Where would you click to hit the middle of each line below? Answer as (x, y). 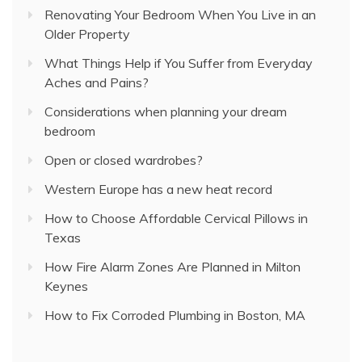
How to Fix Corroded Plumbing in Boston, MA (175, 315)
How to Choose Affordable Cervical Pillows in (176, 218)
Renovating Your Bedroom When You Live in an (180, 14)
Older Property (87, 34)
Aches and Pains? (97, 82)
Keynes (66, 286)
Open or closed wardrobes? (124, 160)
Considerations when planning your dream (166, 111)
